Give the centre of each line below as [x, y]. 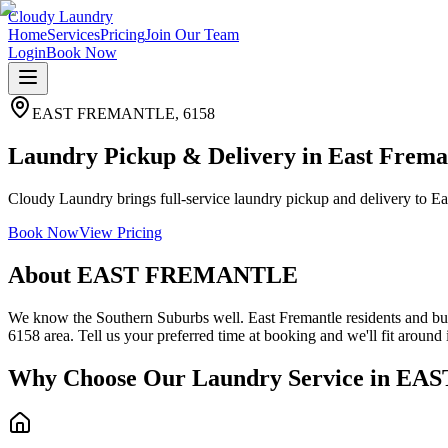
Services [73, 34]
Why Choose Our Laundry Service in [202, 377]
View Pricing [120, 232]
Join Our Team [192, 34]
